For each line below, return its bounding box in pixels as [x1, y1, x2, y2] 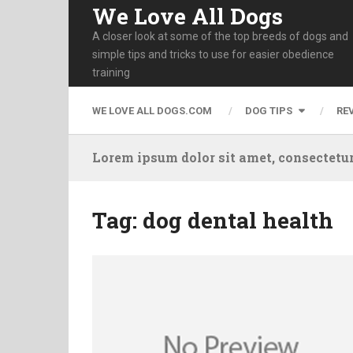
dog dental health [143, 206, 333, 235]
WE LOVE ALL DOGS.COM [92, 104, 212, 117]
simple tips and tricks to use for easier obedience [92, 47, 334, 61]
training [92, 65, 130, 79]
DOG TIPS [245, 104, 292, 117]
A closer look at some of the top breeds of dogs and [92, 29, 348, 43]
